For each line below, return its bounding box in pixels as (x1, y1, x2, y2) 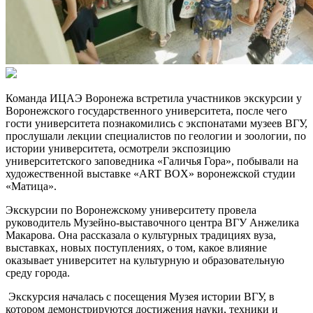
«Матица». (6, 180, 57, 192)
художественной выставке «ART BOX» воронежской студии (6, 167, 296, 180)
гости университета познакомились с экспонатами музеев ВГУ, (6, 117, 307, 129)
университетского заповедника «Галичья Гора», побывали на (6, 154, 298, 167)
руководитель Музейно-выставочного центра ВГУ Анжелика (6, 216, 299, 228)
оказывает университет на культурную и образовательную (6, 254, 284, 266)
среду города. (6, 266, 70, 279)
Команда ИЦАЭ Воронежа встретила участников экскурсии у (6, 92, 302, 104)
